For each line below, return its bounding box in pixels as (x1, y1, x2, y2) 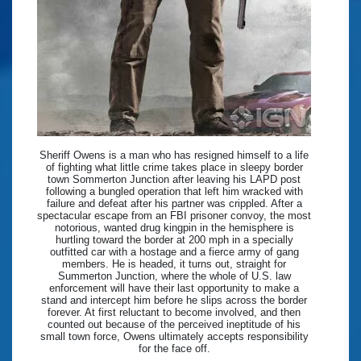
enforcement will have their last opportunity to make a (49, 282, 299, 295)
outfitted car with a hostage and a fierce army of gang (49, 246, 299, 259)
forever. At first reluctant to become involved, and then (48, 306, 301, 319)
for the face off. (138, 342, 210, 355)
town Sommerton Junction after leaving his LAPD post (48, 173, 301, 186)
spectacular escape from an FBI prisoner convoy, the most (37, 210, 311, 222)
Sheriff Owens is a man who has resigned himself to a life (39, 149, 309, 162)
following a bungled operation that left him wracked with (45, 185, 303, 198)
